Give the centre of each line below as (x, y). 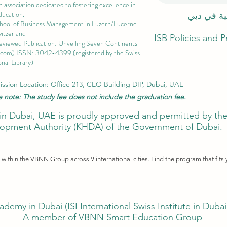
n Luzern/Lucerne (111, 24)
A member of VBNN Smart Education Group (112, 217)
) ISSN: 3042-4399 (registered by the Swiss (76, 52)
